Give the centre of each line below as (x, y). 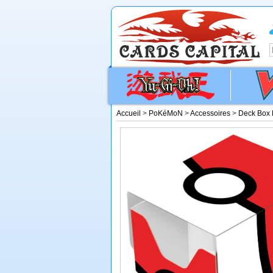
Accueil (129, 113)
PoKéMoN (166, 113)
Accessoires (210, 113)
